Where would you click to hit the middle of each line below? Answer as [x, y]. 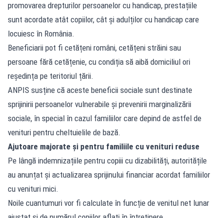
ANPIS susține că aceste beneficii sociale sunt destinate [100, 90]
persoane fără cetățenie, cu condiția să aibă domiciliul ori [99, 62]
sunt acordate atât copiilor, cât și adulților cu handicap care [103, 19]
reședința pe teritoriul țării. [51, 76]
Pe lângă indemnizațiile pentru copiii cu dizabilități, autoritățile [107, 160]
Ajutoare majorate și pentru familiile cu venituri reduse [104, 146]
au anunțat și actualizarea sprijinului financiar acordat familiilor [109, 174]
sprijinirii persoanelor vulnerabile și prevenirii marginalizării [100, 104]
